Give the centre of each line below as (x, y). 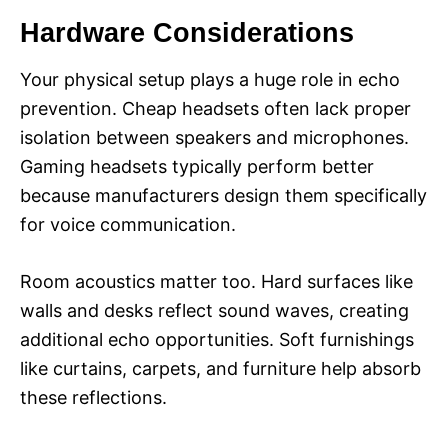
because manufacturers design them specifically (223, 195)
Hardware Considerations (187, 32)
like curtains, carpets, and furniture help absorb (220, 368)
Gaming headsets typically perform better (197, 166)
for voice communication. (128, 224)
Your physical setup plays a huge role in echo (210, 79)
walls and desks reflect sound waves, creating (214, 310)
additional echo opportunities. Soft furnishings (217, 339)
